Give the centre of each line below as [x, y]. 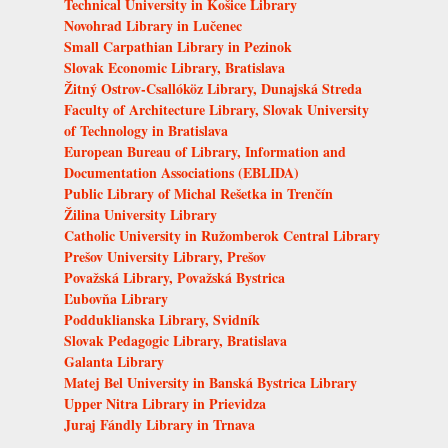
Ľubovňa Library [116, 298]
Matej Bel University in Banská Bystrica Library [210, 382]
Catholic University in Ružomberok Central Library [222, 235]
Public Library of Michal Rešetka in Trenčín [198, 193]
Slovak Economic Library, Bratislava [174, 67]
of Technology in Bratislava [146, 130]
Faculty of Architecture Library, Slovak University [216, 109]
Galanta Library [114, 361]
